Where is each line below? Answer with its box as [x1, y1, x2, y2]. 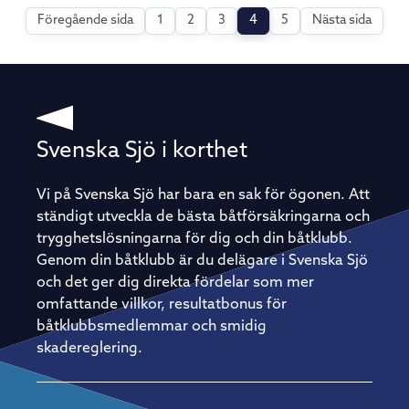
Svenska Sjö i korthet [37, 141, 247, 163]
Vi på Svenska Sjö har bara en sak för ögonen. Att [37, 188, 370, 203]
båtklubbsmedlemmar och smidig [37, 320, 267, 334]
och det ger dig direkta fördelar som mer [37, 276, 314, 290]
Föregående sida [37, 14, 133, 27]
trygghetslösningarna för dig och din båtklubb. [37, 232, 352, 246]
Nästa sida [312, 14, 372, 27]
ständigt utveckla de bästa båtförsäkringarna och [37, 210, 370, 225]
